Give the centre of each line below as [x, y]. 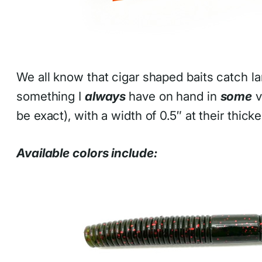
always [107, 96]
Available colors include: [87, 153]
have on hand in [175, 96]
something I [51, 96]
